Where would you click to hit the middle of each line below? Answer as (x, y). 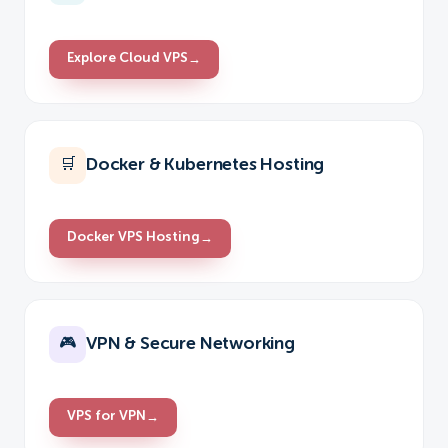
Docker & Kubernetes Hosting (205, 165)
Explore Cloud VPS (127, 59)
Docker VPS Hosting (133, 238)
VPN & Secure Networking (190, 344)
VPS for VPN (106, 417)
